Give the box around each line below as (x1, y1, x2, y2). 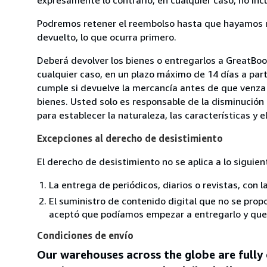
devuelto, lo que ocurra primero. (37, 30, 176, 43)
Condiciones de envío (37, 229, 133, 241)
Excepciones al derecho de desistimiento (37, 132, 223, 144)
